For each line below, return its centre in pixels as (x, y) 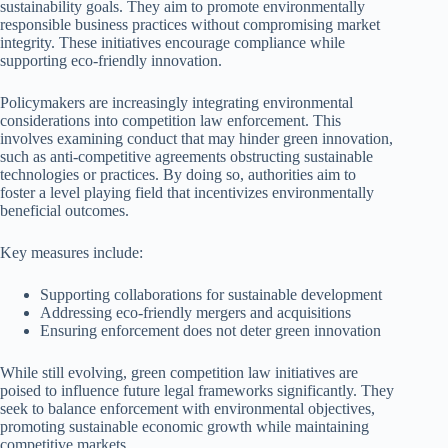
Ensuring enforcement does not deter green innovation (210, 330)
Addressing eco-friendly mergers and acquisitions (195, 312)
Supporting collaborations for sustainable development (211, 294)
